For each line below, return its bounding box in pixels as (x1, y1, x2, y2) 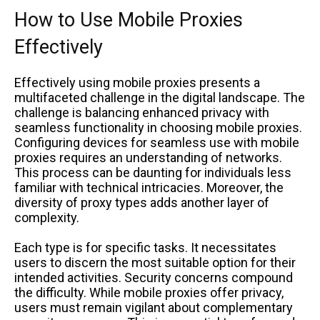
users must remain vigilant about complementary (14, 299, 293, 315)
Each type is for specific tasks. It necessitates (14, 239, 276, 255)
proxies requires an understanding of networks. (14, 149, 282, 165)
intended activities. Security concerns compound (14, 269, 293, 285)
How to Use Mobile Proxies (14, 8, 243, 31)
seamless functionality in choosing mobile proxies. (14, 119, 302, 135)
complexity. (14, 209, 79, 225)
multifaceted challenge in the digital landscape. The (14, 89, 305, 105)
